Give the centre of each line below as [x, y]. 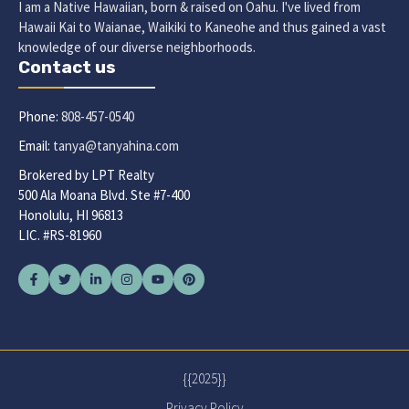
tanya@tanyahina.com [116, 145]
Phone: [40, 116]
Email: [36, 145]
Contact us [67, 67]
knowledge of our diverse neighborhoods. [137, 47]
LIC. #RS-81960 [60, 235]
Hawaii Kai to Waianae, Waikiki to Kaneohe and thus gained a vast [202, 26]
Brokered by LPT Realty [86, 174]
